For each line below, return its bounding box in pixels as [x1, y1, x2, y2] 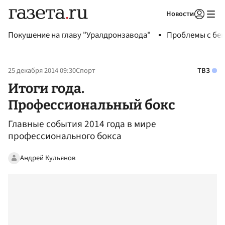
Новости [166, 9, 194, 19]
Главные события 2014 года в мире [8, 117, 156, 132]
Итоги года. [8, 80, 84, 96]
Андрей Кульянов [20, 152, 75, 163]
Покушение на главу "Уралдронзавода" [8, 29, 151, 41]
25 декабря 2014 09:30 [8, 65, 76, 76]
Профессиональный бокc [8, 96, 175, 113]
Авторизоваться [135, 22, 182, 31]
